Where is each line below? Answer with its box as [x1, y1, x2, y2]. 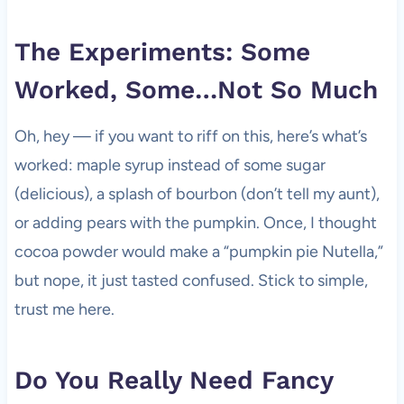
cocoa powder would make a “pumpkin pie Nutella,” [14, 241, 383, 262]
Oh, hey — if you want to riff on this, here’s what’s [14, 125, 367, 146]
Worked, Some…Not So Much [14, 74, 378, 105]
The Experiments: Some [14, 36, 310, 67]
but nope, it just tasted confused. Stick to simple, [14, 270, 368, 290]
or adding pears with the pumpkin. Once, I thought [14, 212, 377, 233]
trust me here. [14, 298, 115, 319]
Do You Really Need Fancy [14, 364, 333, 395]
